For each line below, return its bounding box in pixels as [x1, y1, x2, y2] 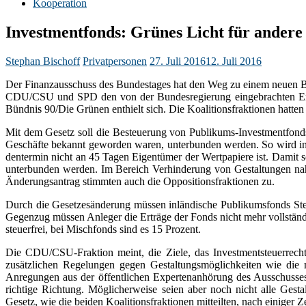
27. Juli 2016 [150, 55, 206, 68]
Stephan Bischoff [5, 55, 80, 68]
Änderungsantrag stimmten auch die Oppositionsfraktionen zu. [5, 176, 275, 188]
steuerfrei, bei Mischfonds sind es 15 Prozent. [5, 223, 201, 236]
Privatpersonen [83, 55, 147, 68]
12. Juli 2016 [206, 55, 262, 68]
